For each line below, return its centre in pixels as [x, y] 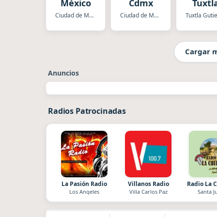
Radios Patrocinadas [87, 111]
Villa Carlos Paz [148, 191]
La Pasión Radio [84, 184]
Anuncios [63, 73]
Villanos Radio [148, 184]
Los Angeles [84, 191]
